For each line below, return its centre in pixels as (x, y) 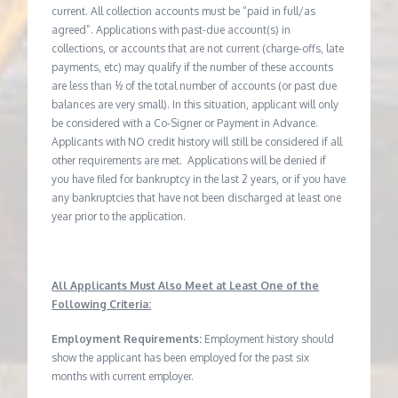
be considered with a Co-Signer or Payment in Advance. (185, 123)
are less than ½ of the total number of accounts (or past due (195, 85)
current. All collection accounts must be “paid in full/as (184, 11)
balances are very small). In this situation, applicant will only (195, 104)
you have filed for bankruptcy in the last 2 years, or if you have (199, 179)
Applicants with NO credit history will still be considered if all (197, 141)
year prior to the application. (119, 216)
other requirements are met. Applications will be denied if (189, 160)
